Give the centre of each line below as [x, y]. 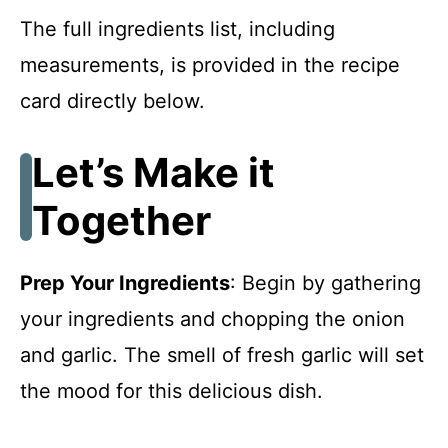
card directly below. [112, 100]
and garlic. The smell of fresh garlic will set [222, 354]
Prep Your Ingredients [125, 282]
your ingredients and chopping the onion [212, 318]
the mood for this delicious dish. [171, 390]
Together [121, 220]
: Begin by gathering [325, 282]
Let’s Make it [153, 172]
